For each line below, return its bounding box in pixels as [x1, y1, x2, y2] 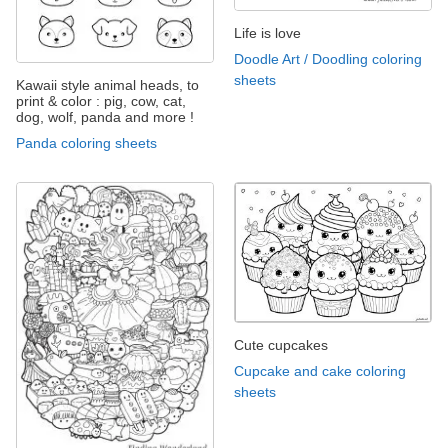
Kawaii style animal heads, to [16, 77, 199, 94]
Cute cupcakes [234, 336, 328, 353]
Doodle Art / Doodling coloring [234, 51, 422, 68]
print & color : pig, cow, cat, [16, 93, 186, 110]
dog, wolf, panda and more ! [16, 109, 194, 126]
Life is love [234, 25, 301, 42]
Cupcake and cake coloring [234, 362, 406, 379]
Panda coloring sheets [16, 135, 157, 152]
